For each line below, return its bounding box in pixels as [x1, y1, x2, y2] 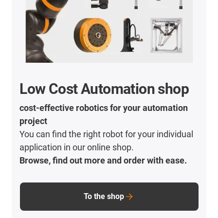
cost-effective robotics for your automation [19, 103, 188, 113]
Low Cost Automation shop [19, 80, 189, 98]
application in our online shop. [19, 142, 134, 153]
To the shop [84, 192, 125, 201]
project [19, 116, 48, 127]
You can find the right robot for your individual [19, 129, 194, 140]
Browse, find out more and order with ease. [19, 155, 187, 166]
